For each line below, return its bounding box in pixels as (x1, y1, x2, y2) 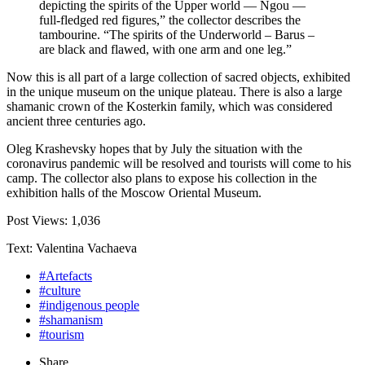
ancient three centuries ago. (7, 114, 146, 129)
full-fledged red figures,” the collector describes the (39, 13, 301, 28)
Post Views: (7, 213, 71, 228)
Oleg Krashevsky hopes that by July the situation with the (7, 142, 302, 156)
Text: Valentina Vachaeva (7, 241, 137, 256)
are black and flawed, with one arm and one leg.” (39, 42, 292, 57)
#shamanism (39, 313, 103, 328)
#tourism (39, 328, 84, 342)
